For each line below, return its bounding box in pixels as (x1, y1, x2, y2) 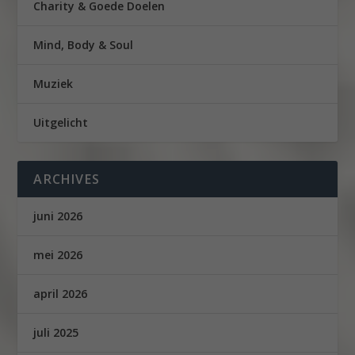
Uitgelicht (33, 115, 89, 131)
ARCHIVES (33, 170, 101, 189)
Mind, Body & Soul (33, 37, 134, 53)
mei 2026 (33, 247, 83, 263)
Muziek (33, 76, 74, 92)
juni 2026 (33, 208, 83, 224)
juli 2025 (33, 325, 79, 341)
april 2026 (33, 286, 88, 302)
